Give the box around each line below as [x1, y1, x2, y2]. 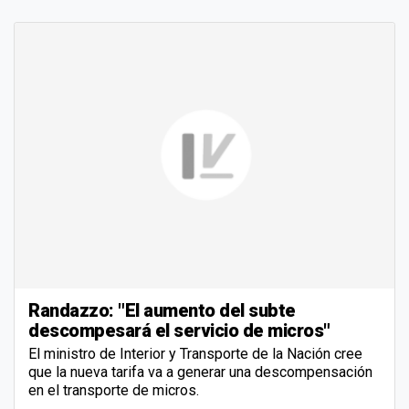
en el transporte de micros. [28, 382, 199, 400]
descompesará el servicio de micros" [28, 320, 330, 342]
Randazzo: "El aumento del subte [28, 299, 296, 322]
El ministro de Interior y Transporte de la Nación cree [28, 345, 362, 363]
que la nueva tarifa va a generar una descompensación [28, 363, 372, 382]
